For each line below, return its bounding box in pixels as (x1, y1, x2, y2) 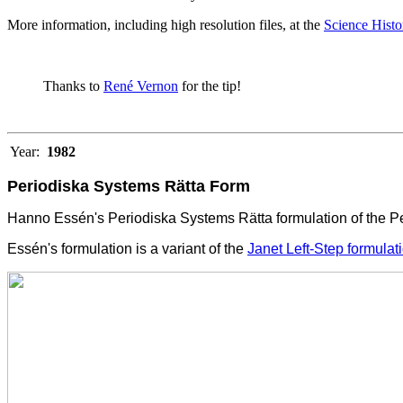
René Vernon (103, 77, 178, 94)
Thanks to (43, 77, 103, 94)
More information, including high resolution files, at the (7, 16, 324, 32)
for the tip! (178, 77, 241, 94)
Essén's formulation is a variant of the (7, 240, 247, 256)
